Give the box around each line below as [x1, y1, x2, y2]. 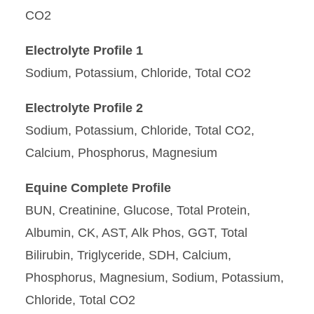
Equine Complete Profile [25, 181, 171, 195]
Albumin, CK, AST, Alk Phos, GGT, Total [25, 226, 247, 240]
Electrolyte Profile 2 [25, 101, 143, 115]
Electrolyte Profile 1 [25, 43, 143, 57]
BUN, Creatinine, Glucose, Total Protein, [25, 203, 250, 217]
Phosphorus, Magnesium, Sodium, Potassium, [25, 271, 284, 285]
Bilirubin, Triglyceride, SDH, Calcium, [25, 248, 231, 262]
